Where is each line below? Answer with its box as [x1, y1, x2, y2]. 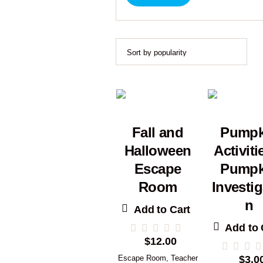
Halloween [124, 143, 191, 159]
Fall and [132, 124, 184, 141]
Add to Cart [133, 203, 191, 215]
